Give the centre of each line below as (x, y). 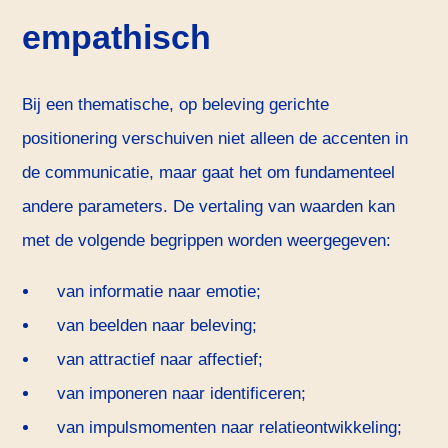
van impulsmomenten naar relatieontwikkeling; (229, 428)
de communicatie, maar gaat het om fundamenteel (209, 173)
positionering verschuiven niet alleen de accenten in (215, 139)
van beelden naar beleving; (156, 326)
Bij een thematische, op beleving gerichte (176, 105)
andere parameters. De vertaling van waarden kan (209, 207)
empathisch (117, 36)
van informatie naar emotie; (158, 292)
